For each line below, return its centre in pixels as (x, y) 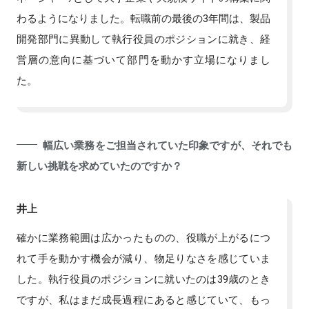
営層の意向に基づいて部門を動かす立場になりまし (143, 59)
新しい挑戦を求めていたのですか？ (99, 165)
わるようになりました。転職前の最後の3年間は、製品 (143, 18)
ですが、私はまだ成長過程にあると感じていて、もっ (143, 299)
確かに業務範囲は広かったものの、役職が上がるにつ (143, 237)
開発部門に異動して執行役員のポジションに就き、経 (143, 38)
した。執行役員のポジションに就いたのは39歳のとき (143, 278)
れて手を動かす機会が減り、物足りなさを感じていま (143, 258)
